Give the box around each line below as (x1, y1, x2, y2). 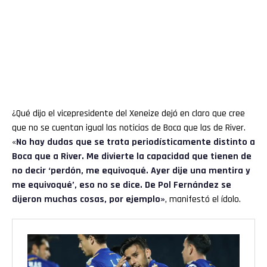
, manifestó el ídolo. (165, 193, 241, 206)
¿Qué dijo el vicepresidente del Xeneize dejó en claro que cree (12, 107, 245, 120)
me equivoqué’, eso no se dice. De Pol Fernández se (12, 179, 231, 192)
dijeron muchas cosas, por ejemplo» (12, 193, 165, 206)
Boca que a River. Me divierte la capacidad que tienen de (12, 150, 252, 163)
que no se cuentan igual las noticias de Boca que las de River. (12, 122, 246, 135)
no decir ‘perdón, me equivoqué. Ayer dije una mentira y (12, 164, 250, 178)
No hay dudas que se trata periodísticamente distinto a (16, 136, 255, 149)
